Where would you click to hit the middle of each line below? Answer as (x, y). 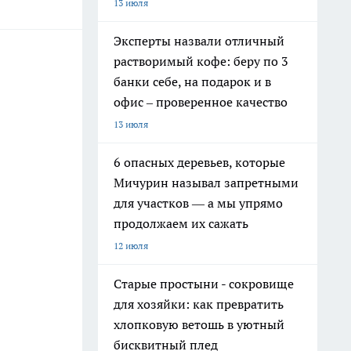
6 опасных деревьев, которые (199, 162)
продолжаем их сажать (181, 223)
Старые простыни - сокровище (204, 284)
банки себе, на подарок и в (192, 81)
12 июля (131, 246)
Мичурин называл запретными (206, 183)
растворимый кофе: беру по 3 (201, 61)
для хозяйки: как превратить (199, 304)
